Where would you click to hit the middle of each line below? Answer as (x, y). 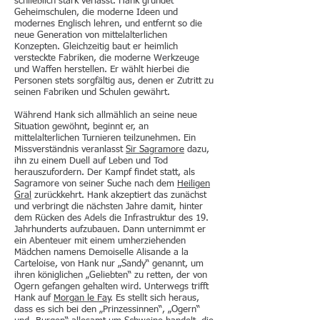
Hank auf (34, 298)
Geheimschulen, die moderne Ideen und (96, 12)
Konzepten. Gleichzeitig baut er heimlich (96, 47)
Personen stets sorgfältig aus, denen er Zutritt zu (114, 81)
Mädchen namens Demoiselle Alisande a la (101, 252)
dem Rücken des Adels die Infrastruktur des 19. (111, 218)
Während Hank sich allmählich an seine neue (106, 115)
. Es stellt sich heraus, (155, 298)
